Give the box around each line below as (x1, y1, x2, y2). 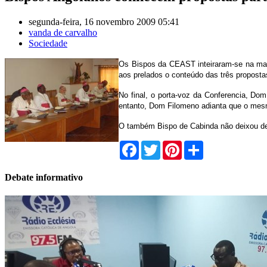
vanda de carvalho (29, 27, 97, 38)
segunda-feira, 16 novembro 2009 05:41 (29, 16, 179, 27)
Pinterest (182, 139, 214, 150)
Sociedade (29, 38, 67, 48)
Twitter (160, 139, 187, 150)
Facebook (139, 139, 176, 150)
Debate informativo (5, 172, 83, 182)
